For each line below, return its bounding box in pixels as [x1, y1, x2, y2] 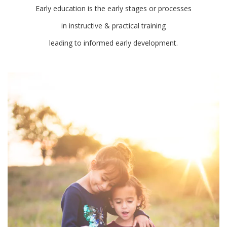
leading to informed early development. [49, 38, 178, 48]
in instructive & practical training [61, 21, 166, 30]
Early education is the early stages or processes [35, 4, 192, 13]
